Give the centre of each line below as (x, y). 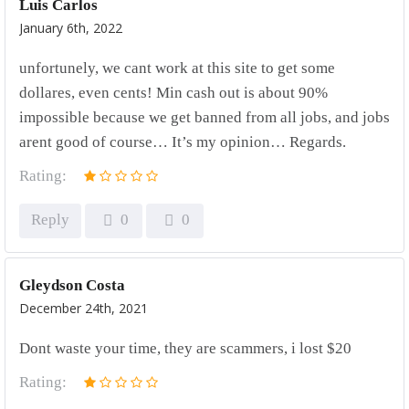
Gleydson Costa (72, 285)
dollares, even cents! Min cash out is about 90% (173, 93)
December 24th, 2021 (84, 308)
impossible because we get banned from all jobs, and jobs (204, 117)
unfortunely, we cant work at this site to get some (177, 68)
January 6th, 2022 (71, 28)
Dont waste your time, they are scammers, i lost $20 (185, 348)
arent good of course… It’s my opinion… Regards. (183, 142)
